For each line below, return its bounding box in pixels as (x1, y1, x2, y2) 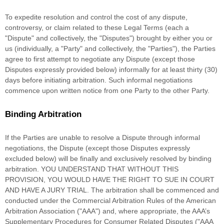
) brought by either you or (132, 34, 212, 42)
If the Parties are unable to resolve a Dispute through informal (5, 133, 200, 142)
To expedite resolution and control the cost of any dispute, (5, 13, 187, 21)
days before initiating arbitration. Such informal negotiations (5, 76, 192, 84)
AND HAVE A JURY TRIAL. (5, 186, 91, 194)
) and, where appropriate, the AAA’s (98, 207, 210, 215)
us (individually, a (5, 44, 61, 53)
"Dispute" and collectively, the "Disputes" (5, 34, 132, 42)
